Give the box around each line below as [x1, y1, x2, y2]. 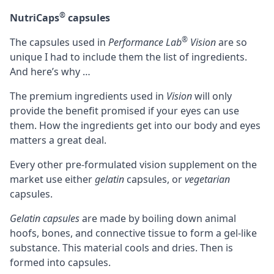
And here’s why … [10, 64, 91, 78]
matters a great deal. [10, 133, 106, 147]
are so [216, 35, 247, 49]
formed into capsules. [10, 255, 111, 269]
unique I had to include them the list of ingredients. [10, 50, 247, 64]
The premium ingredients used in [10, 89, 166, 103]
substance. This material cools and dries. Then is [10, 240, 233, 254]
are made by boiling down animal [80, 211, 236, 225]
